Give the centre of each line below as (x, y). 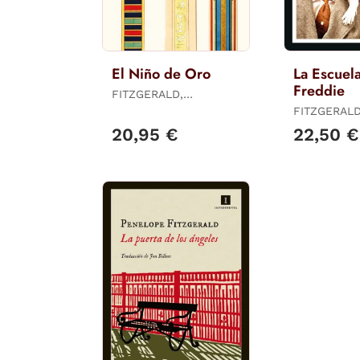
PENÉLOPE (141, 109)
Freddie (319, 91)
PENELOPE (323, 126)
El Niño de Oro (161, 74)
